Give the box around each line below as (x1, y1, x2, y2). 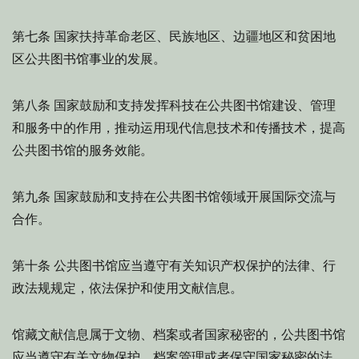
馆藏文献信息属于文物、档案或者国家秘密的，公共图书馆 (12, 327, 345, 342)
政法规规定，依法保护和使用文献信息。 (12, 280, 243, 296)
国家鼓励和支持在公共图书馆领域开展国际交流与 (50, 189, 336, 204)
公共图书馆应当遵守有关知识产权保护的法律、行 (50, 258, 336, 273)
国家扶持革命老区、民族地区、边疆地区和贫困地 (50, 29, 336, 44)
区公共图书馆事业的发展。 (12, 51, 166, 67)
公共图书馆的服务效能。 (12, 143, 153, 158)
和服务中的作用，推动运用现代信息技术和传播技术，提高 (12, 120, 345, 135)
